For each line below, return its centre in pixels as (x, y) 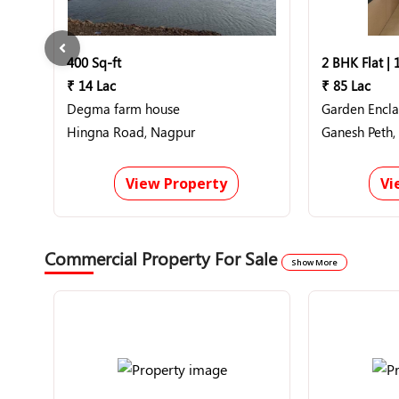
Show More (314, 262)
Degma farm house (123, 109)
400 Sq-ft (94, 62)
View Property (176, 183)
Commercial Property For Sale (163, 258)
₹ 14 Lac (91, 85)
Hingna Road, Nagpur (131, 132)
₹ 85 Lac (346, 85)
